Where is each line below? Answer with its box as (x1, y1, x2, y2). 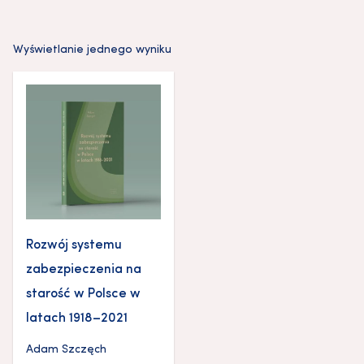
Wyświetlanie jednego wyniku (13, 43, 171, 56)
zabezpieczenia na (26, 262, 141, 276)
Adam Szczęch (26, 343, 106, 356)
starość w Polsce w (26, 287, 141, 301)
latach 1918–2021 (26, 311, 128, 325)
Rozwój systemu (26, 238, 122, 252)
